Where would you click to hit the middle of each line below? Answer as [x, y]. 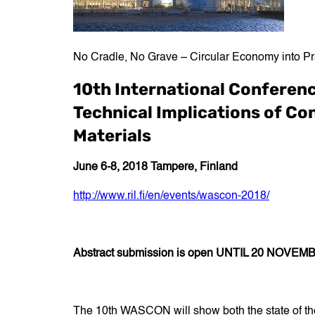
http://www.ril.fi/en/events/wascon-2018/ [171, 197]
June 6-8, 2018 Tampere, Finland [155, 168]
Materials [112, 136]
